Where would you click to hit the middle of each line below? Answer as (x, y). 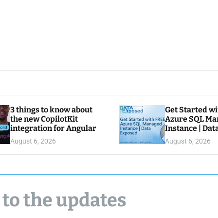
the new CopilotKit (44, 119)
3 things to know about (51, 110)
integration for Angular (53, 128)
